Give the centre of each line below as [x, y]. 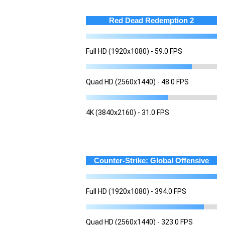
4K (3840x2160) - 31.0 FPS [128, 112]
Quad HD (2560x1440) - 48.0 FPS [137, 82]
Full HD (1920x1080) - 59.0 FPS [134, 51]
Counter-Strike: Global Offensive [151, 160]
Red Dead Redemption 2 [151, 20]
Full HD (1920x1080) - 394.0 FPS [136, 191]
